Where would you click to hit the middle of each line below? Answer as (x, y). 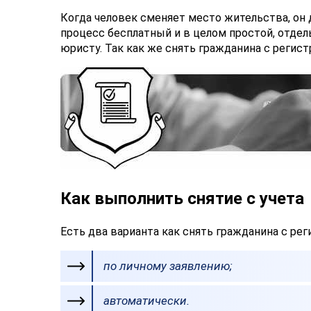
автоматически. (146, 300)
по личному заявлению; (168, 266)
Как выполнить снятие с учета (182, 198)
